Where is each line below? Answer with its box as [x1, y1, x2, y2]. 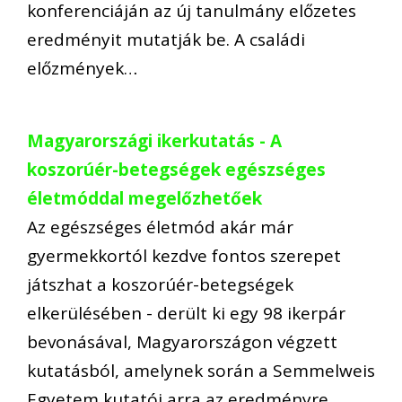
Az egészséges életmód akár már [27, 214, 293, 239]
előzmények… [27, 57, 137, 81]
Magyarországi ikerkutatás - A [27, 128, 282, 153]
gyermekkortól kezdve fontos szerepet [27, 243, 341, 267]
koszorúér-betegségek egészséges [27, 157, 326, 181]
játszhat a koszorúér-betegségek [27, 272, 293, 296]
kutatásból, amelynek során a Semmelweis [27, 358, 375, 382]
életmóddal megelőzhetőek [27, 186, 262, 210]
